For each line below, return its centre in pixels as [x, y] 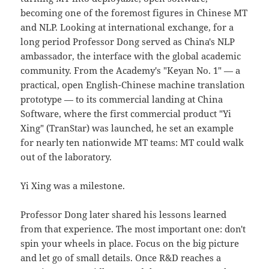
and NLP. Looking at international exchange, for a [127, 27]
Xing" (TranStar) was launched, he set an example [127, 128]
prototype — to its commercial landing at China [122, 99]
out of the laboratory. [66, 157]
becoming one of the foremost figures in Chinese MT [134, 13]
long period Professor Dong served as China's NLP [128, 42]
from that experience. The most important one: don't [133, 229]
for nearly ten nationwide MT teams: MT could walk [132, 143]
